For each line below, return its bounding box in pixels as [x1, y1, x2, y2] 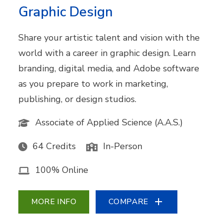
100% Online [35, 164, 89, 176]
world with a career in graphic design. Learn [18, 47, 196, 59]
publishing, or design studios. [18, 93, 137, 105]
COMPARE [109, 196, 149, 207]
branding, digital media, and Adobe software [18, 62, 200, 74]
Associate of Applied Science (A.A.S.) [35, 116, 183, 128]
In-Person [103, 140, 143, 152]
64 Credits [33, 140, 76, 152]
